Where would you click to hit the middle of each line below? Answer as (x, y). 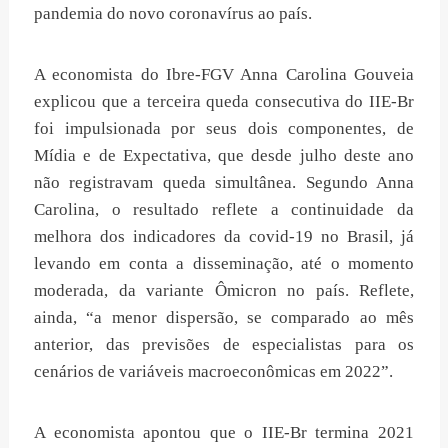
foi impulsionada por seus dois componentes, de (224, 128)
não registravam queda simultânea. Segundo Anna (224, 182)
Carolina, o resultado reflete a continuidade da (224, 209)
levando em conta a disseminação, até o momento (224, 263)
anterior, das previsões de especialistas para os (224, 344)
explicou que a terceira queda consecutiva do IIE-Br (224, 101)
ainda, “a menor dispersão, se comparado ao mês (224, 317)
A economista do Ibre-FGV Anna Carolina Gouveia (224, 74)
